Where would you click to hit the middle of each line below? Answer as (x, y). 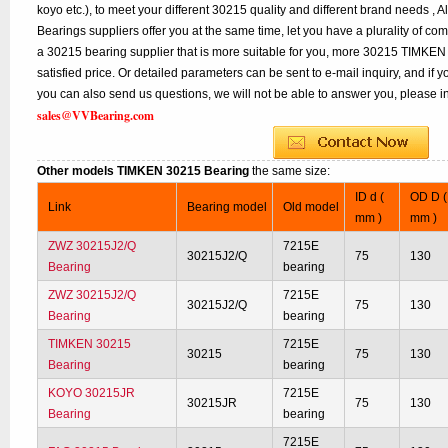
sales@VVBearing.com (96, 115)
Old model (311, 207)
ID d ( (370, 197)
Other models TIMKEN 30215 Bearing (145, 171)
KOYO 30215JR (92, 393)
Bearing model (227, 207)
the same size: (291, 171)
